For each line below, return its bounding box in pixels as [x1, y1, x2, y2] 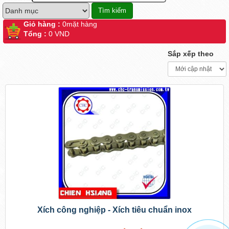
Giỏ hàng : [24, 20, 60, 28]
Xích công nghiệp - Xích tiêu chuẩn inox [37, 205, 192, 214]
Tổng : [24, 30, 49, 38]
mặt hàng [66, 20, 97, 28]
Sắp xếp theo [168, 50, 214, 58]
